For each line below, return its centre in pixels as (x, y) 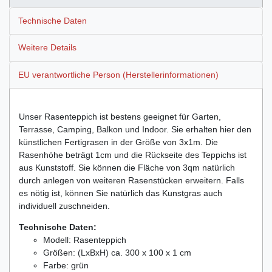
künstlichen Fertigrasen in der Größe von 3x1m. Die (118, 142)
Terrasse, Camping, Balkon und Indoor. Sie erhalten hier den (135, 129)
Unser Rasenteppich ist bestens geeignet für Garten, (120, 116)
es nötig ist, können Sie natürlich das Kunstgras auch (121, 193)
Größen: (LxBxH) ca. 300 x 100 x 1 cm (117, 252)
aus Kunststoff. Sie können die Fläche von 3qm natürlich (127, 167)
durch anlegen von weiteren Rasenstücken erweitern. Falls (131, 180)
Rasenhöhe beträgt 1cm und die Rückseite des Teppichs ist (133, 155)
